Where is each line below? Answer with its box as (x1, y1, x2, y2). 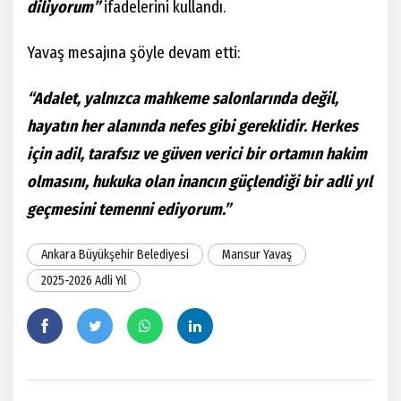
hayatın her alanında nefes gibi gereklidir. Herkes (27, 116, 358, 137)
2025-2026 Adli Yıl (41, 273, 126, 289)
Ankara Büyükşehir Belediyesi (41, 247, 189, 263)
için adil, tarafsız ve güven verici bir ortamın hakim (27, 144, 367, 165)
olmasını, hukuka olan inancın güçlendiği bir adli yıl (27, 172, 372, 192)
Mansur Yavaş (222, 247, 292, 263)
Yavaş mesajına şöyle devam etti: (27, 43, 240, 64)
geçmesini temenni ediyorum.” (27, 200, 231, 220)
